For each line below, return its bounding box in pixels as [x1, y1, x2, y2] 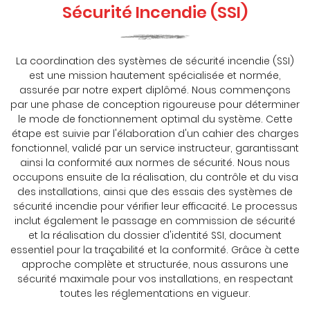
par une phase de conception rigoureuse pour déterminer [10, 98, 300, 112]
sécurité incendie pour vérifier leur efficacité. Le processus [12, 199, 298, 214]
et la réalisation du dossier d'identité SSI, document [28, 228, 282, 243]
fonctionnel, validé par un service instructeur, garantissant [11, 141, 299, 156]
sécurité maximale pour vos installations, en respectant [17, 272, 293, 286]
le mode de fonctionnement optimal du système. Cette [17, 112, 293, 127]
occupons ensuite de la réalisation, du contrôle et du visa [12, 170, 298, 185]
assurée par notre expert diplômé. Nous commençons [19, 83, 291, 98]
